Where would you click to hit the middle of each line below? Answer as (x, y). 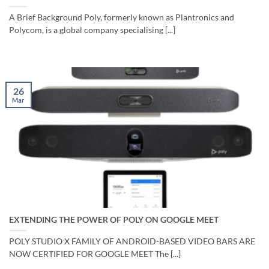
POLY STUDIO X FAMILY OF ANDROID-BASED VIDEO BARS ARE (132, 241)
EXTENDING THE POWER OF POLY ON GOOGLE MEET (114, 219)
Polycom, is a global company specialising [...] (92, 30)
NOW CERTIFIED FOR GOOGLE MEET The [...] (95, 254)
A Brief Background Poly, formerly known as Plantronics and (122, 18)
